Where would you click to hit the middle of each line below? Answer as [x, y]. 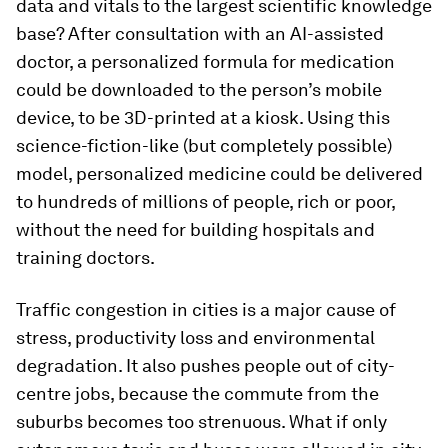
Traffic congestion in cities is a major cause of [206, 309]
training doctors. [85, 257]
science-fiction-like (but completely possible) [204, 145]
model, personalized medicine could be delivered [219, 173]
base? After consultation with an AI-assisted [200, 33]
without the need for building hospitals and [195, 229]
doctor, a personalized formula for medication [205, 61]
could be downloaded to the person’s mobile [199, 89]
